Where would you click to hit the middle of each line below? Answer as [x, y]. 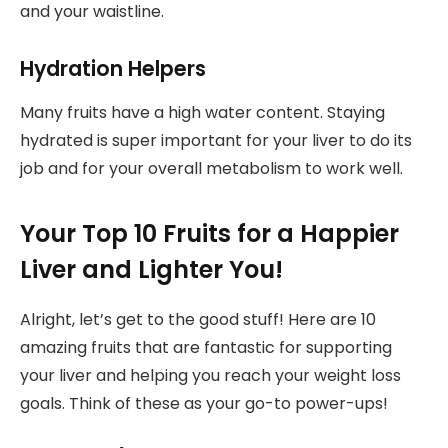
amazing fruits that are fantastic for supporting [206, 347]
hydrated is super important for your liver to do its [216, 141]
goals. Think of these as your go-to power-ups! [204, 403]
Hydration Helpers [113, 68]
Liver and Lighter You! [151, 269]
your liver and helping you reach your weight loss [210, 375]
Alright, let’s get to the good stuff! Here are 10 [198, 319]
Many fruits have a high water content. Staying [202, 113]
